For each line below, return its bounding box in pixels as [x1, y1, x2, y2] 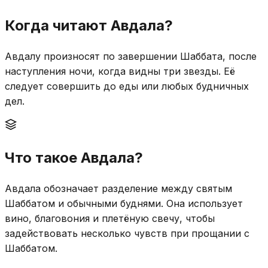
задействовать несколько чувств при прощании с [5, 227, 249, 239]
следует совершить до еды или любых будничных [5, 80, 249, 92]
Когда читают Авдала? [5, 16, 173, 34]
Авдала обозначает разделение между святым [5, 182, 232, 194]
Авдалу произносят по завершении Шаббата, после [5, 50, 257, 62]
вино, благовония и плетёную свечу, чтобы [5, 212, 215, 224]
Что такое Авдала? [5, 148, 143, 166]
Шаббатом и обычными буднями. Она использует [5, 197, 243, 209]
